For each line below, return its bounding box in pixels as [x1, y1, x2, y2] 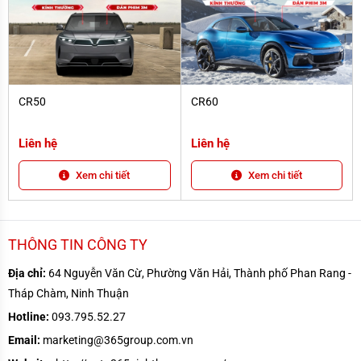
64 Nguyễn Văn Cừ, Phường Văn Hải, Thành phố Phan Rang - [46, 266, 351, 280]
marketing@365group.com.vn [40, 333, 193, 346]
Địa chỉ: [8, 266, 46, 280]
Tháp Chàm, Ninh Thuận [8, 286, 129, 300]
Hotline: [8, 309, 49, 323]
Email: [8, 333, 40, 346]
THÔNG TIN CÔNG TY [8, 235, 147, 253]
